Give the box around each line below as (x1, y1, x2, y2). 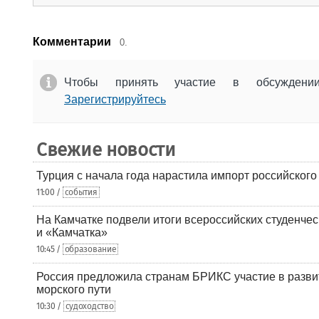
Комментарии (33, 36, 111, 48)
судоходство (65, 301, 114, 311)
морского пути (36, 283, 111, 296)
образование (64, 244, 117, 254)
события (64, 187, 98, 197)
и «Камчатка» (36, 226, 108, 239)
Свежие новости (36, 139, 176, 161)
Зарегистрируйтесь (64, 93, 166, 105)
